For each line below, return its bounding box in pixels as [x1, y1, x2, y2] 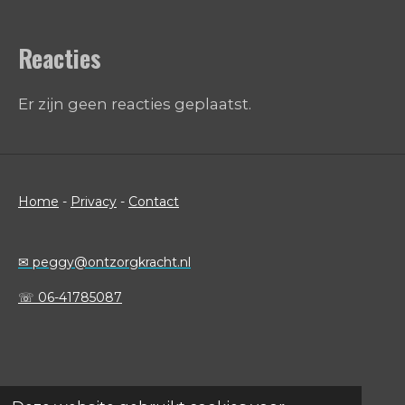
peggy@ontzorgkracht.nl [33, 254, 191, 270]
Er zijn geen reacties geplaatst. [18, 94, 251, 113]
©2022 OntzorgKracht [18, 385, 324, 401]
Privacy [71, 193, 117, 210]
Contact [128, 193, 179, 210]
